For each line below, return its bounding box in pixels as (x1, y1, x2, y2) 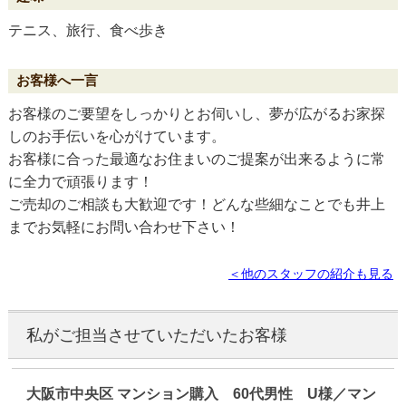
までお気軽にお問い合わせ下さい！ (7, 219, 240, 236)
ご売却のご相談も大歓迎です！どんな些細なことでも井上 (7, 197, 385, 213)
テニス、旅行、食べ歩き (7, 22, 168, 38)
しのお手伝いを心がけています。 (7, 129, 226, 145)
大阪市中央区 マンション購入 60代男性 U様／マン (26, 385, 377, 401)
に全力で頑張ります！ (7, 174, 153, 190)
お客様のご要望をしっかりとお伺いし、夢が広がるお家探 (7, 106, 385, 122)
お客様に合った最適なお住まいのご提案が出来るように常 (7, 151, 385, 168)
